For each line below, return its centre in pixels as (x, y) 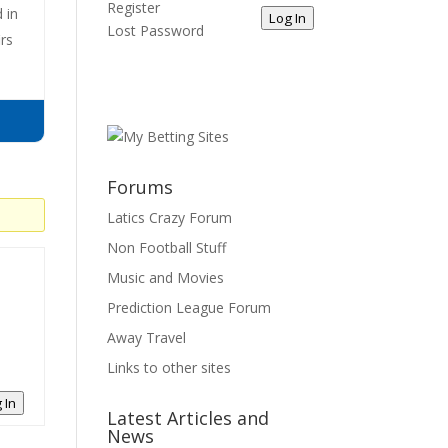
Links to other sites (169, 367)
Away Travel (147, 337)
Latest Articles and (188, 418)
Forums (140, 187)
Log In (287, 18)
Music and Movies (166, 277)
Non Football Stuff (167, 247)
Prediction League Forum (189, 307)
